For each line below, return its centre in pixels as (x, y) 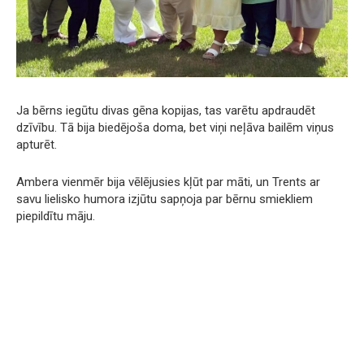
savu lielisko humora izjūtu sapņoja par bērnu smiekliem (165, 199)
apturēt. (37, 144)
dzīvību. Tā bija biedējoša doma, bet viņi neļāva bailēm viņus (175, 127)
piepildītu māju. (56, 216)
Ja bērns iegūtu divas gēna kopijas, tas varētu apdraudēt (166, 110)
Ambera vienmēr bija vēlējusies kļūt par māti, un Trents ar (168, 182)
